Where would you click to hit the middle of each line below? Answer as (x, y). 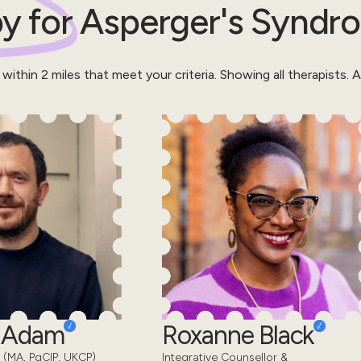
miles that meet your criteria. (132, 74)
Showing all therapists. (282, 74)
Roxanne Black (238, 335)
